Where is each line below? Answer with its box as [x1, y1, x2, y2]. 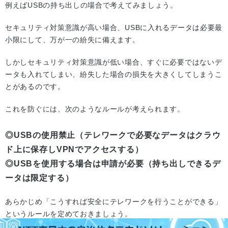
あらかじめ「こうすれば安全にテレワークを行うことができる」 [5, 197, 222, 206]
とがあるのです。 [5, 82, 65, 91]
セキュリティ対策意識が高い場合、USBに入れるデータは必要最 [5, 23, 223, 32]
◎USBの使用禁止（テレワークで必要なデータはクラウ [5, 131, 221, 140]
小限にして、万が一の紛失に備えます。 [5, 36, 140, 44]
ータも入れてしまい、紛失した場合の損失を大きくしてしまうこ [5, 70, 222, 79]
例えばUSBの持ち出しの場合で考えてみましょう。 [5, 1, 178, 10]
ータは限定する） [5, 174, 74, 183]
